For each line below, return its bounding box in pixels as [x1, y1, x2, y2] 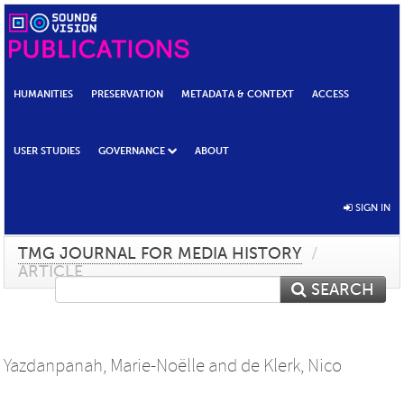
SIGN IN [353, 200, 390, 214]
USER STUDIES [14, 144, 80, 158]
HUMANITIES [14, 87, 73, 101]
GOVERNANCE [98, 144, 165, 158]
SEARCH [307, 279, 374, 299]
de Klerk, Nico [241, 354, 342, 377]
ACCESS [312, 87, 349, 101]
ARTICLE [18, 261, 83, 281]
